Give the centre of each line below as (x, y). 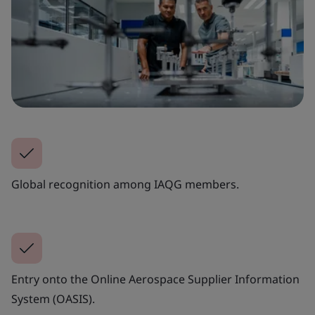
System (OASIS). (53, 298)
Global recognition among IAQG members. (125, 184)
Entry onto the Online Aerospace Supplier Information (155, 279)
